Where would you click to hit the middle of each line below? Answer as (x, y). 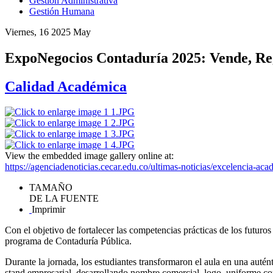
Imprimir (48, 210)
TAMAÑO (51, 188)
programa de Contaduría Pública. (68, 241)
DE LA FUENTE (64, 199)
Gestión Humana (62, 11)
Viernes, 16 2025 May (48, 32)
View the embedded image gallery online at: (89, 156)
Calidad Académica (66, 86)
